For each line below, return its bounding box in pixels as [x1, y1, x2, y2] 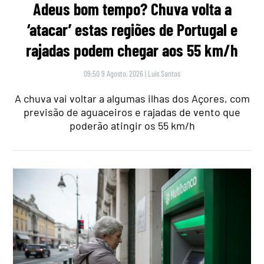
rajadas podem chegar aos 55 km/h [26, 39, 238, 60]
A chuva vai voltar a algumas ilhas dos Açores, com [14, 91, 250, 105]
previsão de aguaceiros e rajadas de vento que [24, 105, 240, 118]
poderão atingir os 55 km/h [69, 118, 195, 132]
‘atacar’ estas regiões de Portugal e [27, 19, 237, 39]
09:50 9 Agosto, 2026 [84, 68, 143, 78]
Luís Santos [148, 68, 180, 78]
